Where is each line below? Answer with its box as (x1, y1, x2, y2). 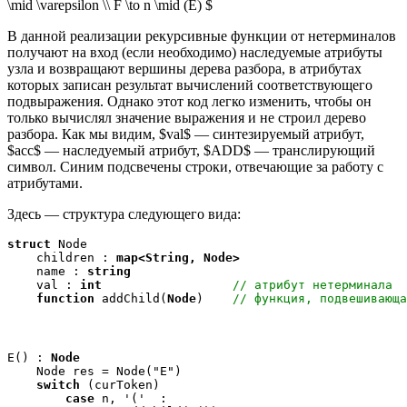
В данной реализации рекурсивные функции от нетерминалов (7, 28, 396, 44)
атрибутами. (7, 175, 83, 191)
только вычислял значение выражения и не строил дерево (7, 110, 366, 125)
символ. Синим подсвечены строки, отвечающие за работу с (7, 159, 383, 174)
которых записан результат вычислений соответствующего (7, 77, 372, 93)
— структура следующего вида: (45, 206, 241, 222)
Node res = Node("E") (7, 364, 182, 378)
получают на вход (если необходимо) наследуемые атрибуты (7, 45, 382, 60)
